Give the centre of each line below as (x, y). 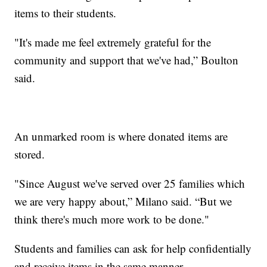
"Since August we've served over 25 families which (130, 183)
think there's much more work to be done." (112, 219)
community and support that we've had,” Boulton (127, 60)
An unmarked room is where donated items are (121, 136)
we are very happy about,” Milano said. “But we (123, 201)
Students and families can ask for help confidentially (133, 248)
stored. (30, 154)
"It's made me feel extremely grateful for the (113, 42)
